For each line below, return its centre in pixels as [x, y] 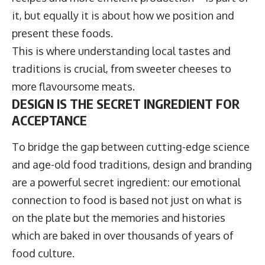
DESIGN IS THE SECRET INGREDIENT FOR [126, 104]
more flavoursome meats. [76, 87]
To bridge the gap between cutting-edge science [131, 147]
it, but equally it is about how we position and [123, 16]
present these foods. [65, 33]
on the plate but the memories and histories [119, 218]
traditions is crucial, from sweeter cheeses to [122, 69]
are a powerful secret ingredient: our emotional [126, 182]
